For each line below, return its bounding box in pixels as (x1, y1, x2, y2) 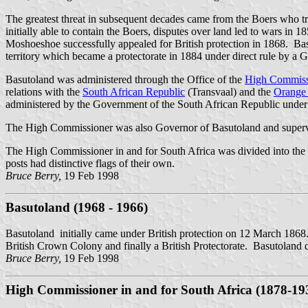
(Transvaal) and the (185, 85, 274, 98)
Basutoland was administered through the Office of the (5, 73, 245, 85)
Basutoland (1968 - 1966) (5, 199, 148, 214)
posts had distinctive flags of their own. (5, 157, 175, 169)
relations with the (5, 85, 82, 98)
